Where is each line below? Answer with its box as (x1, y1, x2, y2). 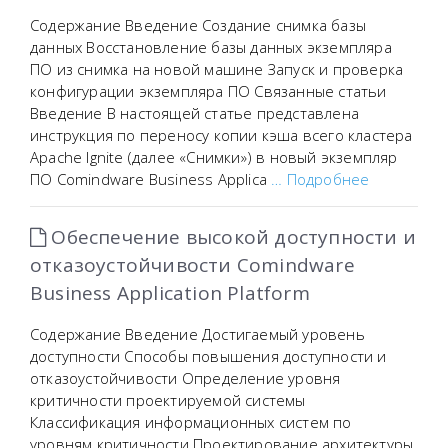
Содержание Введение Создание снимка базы (30, 15, 366, 35)
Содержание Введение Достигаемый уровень (30, 324, 365, 344)
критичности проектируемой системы (30, 390, 306, 410)
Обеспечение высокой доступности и (46, 224, 417, 250)
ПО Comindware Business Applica (30, 169, 272, 189)
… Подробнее (271, 169, 370, 189)
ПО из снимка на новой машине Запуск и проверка (30, 59, 404, 79)
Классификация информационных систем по (30, 412, 352, 432)
